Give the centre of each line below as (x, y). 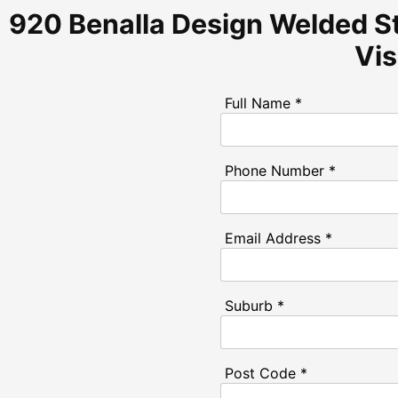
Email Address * (279, 239)
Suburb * (255, 306)
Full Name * (263, 103)
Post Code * (266, 374)
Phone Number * (280, 171)
